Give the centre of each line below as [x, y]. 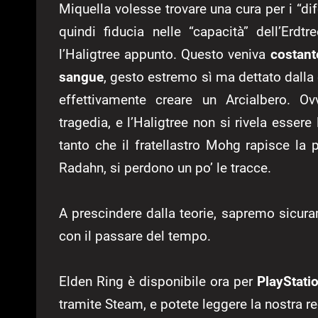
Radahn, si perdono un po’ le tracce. [165, 168]
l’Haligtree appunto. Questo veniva [163, 54]
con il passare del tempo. [135, 236]
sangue [81, 77]
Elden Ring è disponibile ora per [158, 281]
